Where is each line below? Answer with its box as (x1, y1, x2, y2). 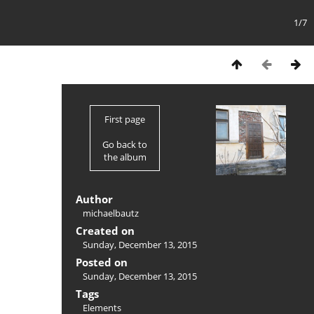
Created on (76, 224, 135, 238)
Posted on (76, 255, 128, 269)
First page (104, 113, 145, 125)
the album (103, 151, 146, 163)
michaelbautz (83, 207, 139, 219)
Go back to (102, 138, 147, 151)
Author (76, 192, 113, 206)
